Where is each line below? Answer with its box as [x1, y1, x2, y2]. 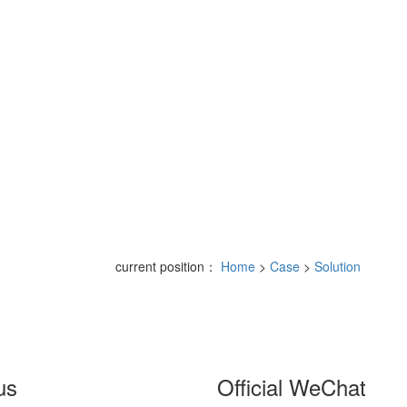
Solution [314, 256, 361, 275]
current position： [115, 256, 221, 275]
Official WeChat [217, 370, 366, 402]
